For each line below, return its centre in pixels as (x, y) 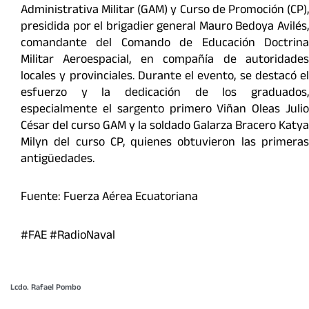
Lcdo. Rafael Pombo (46, 289)
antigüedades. (58, 160)
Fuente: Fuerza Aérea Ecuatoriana (109, 198)
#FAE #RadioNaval (68, 236)
